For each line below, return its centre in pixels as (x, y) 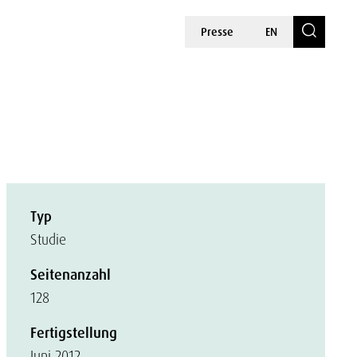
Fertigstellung (74, 333)
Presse (217, 32)
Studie (48, 239)
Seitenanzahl (71, 275)
